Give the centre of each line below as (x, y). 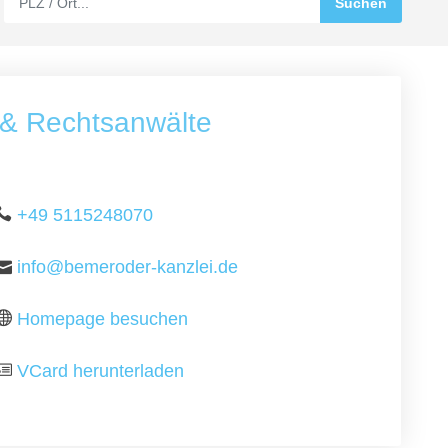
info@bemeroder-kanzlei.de (128, 267)
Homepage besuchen (103, 319)
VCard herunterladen (101, 371)
